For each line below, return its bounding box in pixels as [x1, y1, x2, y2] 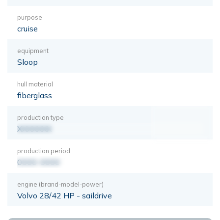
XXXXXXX [17, 123, 52, 134]
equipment [17, 46, 49, 55]
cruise [17, 23, 38, 33]
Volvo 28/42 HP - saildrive [17, 190, 112, 200]
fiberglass [17, 90, 52, 100]
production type [17, 113, 64, 121]
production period [17, 146, 70, 155]
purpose [17, 13, 42, 21]
